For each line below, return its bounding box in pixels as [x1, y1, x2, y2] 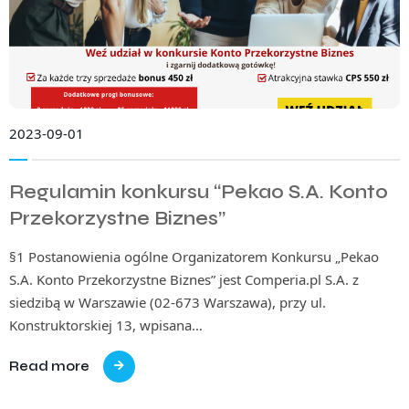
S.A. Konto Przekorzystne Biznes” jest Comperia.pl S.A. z [9, 269, 359, 288]
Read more [9, 357, 89, 374]
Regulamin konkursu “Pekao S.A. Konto [9, 180, 388, 204]
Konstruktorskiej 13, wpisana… [9, 315, 203, 334]
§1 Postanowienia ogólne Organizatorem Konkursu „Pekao [9, 246, 379, 266]
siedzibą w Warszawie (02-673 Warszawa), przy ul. [9, 292, 326, 311]
